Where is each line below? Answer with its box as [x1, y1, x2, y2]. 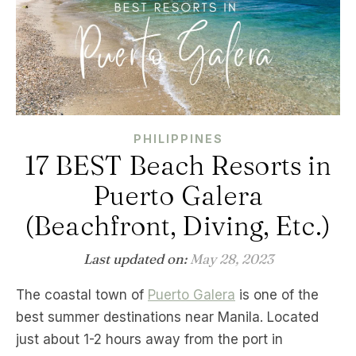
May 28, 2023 [189, 250, 273, 267]
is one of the [235, 286, 319, 303]
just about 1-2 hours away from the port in [16, 331, 283, 347]
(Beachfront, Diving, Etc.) [25, 209, 331, 242]
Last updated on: [83, 250, 190, 267]
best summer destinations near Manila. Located [16, 308, 319, 325]
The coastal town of [25, 286, 148, 303]
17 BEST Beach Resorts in [24, 149, 332, 181]
